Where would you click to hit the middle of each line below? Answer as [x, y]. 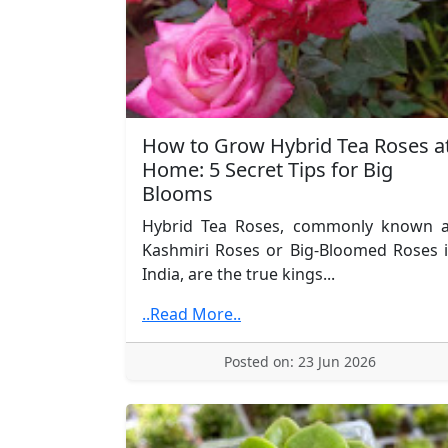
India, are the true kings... [238, 273]
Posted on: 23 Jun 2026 [300, 361]
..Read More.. [191, 313]
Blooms [177, 193]
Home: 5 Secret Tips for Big [267, 169]
